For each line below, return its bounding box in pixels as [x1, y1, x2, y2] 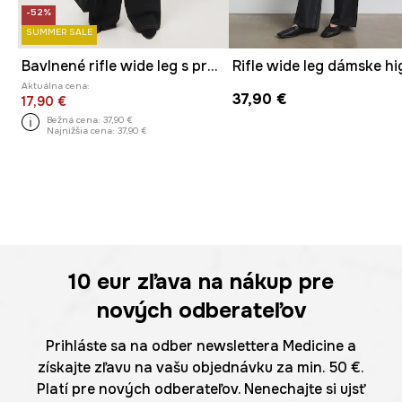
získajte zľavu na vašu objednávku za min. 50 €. [38, 358, 364, 378]
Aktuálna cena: [22, 80, 90, 92]
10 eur [68, 268, 131, 296]
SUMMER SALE [26, 26, 92, 39]
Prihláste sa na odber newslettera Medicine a [46, 336, 356, 356]
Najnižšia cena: [47, 124, 115, 136]
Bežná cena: [47, 113, 100, 126]
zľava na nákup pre [131, 268, 334, 296]
